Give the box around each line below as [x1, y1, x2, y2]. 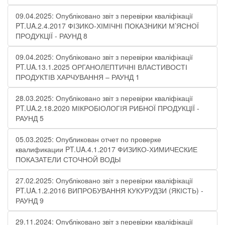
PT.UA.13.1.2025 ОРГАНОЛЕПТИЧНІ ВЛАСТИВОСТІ [16, 62, 187, 72]
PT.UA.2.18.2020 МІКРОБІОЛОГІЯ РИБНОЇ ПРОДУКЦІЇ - [16, 103, 199, 113]
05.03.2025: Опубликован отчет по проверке [16, 134, 161, 144]
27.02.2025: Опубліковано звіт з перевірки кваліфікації [16, 175, 193, 185]
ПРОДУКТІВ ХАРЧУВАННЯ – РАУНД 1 [16, 72, 140, 82]
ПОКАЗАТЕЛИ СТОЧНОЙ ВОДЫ [16, 154, 121, 164]
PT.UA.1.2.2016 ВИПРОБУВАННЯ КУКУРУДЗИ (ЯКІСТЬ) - [16, 185, 203, 195]
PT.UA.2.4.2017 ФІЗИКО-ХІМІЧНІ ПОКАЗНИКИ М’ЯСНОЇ [16, 21, 199, 31]
